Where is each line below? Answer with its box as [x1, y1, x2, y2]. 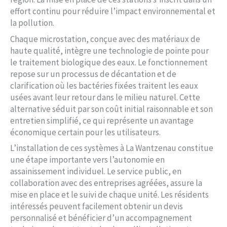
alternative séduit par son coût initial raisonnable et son [10, 103, 213, 115]
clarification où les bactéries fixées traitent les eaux [10, 80, 198, 91]
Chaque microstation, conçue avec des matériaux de [10, 33, 200, 45]
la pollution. [10, 17, 54, 29]
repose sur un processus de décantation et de [10, 68, 176, 80]
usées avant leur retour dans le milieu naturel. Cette [10, 91, 200, 103]
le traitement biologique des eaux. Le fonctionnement [10, 56, 208, 68]
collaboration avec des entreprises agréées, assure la [10, 177, 202, 189]
